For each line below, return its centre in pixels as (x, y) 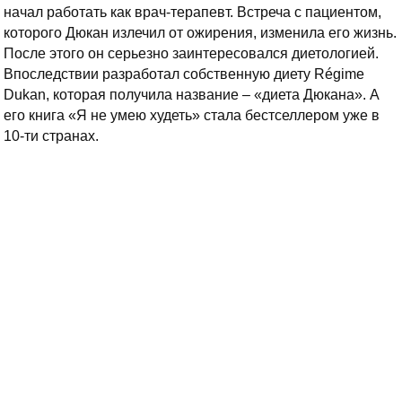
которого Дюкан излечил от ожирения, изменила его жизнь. (200, 33)
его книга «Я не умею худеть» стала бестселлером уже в (192, 116)
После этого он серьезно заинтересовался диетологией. (191, 54)
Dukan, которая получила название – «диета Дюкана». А (192, 95)
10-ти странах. (51, 136)
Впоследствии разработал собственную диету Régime (184, 74)
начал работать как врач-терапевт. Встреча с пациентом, (192, 13)
